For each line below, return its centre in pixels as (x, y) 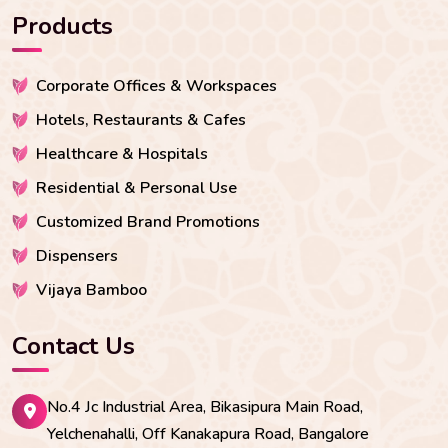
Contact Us (73, 345)
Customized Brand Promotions (148, 221)
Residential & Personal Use (136, 187)
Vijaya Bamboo (91, 289)
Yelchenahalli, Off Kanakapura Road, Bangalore (208, 433)
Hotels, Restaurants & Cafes (141, 119)
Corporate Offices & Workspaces (156, 85)
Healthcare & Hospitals (122, 153)
